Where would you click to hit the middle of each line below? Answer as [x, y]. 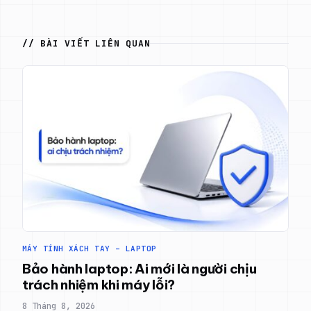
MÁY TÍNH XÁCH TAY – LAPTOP [90, 249]
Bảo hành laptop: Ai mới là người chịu [140, 269]
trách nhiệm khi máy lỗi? [99, 285]
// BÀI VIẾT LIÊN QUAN [86, 43]
